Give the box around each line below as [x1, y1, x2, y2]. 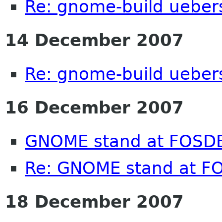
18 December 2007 [5, 191, 184, 212]
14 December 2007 [5, 30, 184, 50]
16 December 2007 [5, 97, 184, 117]
